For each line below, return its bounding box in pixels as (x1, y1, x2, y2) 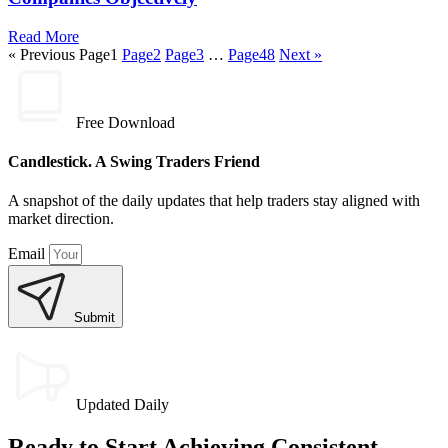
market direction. (8, 210, 114, 228)
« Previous (8, 45, 75, 63)
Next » (279, 45, 322, 63)
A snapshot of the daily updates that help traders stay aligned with (8, 192, 420, 210)
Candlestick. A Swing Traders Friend (8, 153, 260, 171)
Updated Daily (76, 396, 169, 414)
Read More (8, 27, 79, 45)
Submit (74, 310, 115, 326)
